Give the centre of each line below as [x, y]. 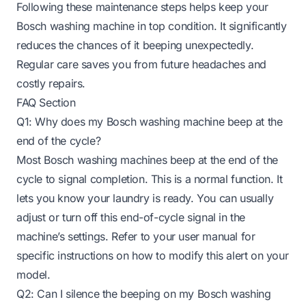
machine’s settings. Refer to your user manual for [136, 236]
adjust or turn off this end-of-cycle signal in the [131, 217]
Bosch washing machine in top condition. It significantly [152, 26]
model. [33, 274]
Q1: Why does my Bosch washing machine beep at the [150, 121]
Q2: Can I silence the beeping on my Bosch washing [144, 293]
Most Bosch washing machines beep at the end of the [148, 159]
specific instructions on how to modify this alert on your [153, 255]
